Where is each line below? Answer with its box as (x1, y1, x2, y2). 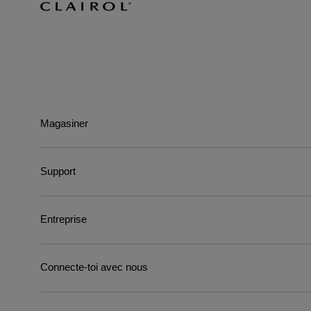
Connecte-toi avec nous (40, 262, 148, 274)
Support (40, 165, 76, 177)
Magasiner (40, 117, 88, 129)
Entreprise (40, 214, 87, 226)
